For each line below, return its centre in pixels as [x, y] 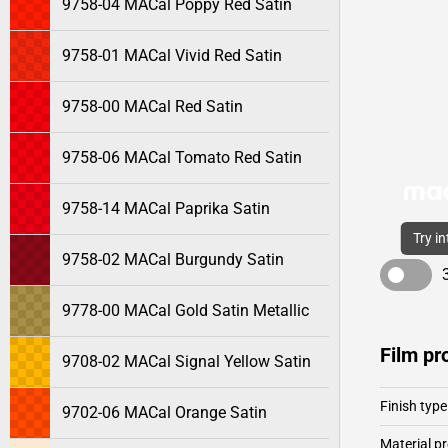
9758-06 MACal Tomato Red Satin [182, 157]
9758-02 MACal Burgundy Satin [173, 259]
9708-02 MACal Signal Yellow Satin [186, 361]
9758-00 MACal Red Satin [152, 106]
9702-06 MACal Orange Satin [164, 412]
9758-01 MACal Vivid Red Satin [172, 55]
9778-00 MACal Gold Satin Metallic [185, 310]
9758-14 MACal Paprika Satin [166, 208]
